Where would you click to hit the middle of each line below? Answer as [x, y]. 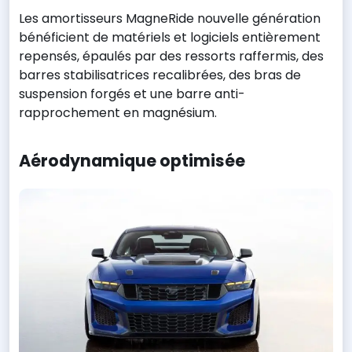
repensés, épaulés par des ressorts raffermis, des [171, 57]
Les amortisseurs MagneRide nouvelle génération [170, 19]
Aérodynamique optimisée [132, 160]
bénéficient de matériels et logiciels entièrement [170, 38]
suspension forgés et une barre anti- [132, 94]
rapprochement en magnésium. [118, 113]
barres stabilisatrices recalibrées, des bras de [160, 75]
